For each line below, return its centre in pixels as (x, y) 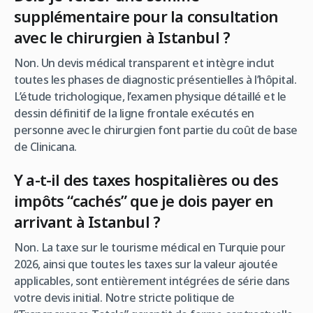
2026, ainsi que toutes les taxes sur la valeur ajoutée (146, 264)
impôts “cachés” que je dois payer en (144, 200)
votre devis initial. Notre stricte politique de (124, 297)
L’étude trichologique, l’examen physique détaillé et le (150, 96)
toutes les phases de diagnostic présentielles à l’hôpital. (155, 79)
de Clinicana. (45, 146)
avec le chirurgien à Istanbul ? (122, 37)
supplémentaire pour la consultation (146, 16)
